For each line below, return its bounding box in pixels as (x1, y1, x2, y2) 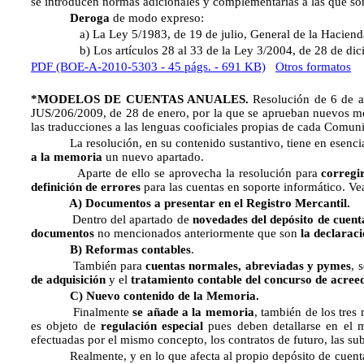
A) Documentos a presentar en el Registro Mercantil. (31, 197, 350, 210)
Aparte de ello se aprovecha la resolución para (31, 167, 322, 180)
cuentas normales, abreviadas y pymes (145, 259, 352, 272)
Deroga (31, 11, 113, 24)
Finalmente (31, 305, 133, 318)
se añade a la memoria (132, 305, 254, 318)
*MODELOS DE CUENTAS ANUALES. (31, 93, 253, 106)
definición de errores (31, 180, 141, 193)
